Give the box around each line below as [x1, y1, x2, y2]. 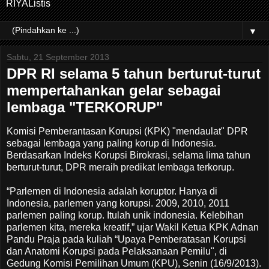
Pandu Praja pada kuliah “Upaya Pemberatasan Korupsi [7, 234, 246, 244]
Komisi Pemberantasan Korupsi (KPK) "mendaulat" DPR [7, 125, 248, 136]
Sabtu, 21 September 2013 [7, 52, 109, 62]
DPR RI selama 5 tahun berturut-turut [7, 65, 261, 82]
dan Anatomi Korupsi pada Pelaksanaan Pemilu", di [7, 246, 227, 256]
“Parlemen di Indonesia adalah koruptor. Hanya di [7, 186, 217, 196]
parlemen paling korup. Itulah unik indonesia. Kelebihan [7, 210, 244, 220]
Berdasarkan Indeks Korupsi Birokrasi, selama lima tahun [7, 150, 250, 160]
